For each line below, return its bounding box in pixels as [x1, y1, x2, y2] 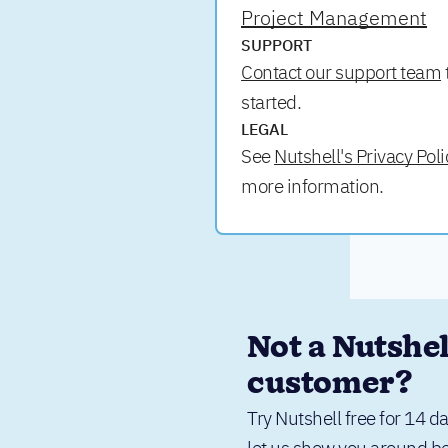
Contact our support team [241, 60, 442, 84]
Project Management [241, 4, 428, 31]
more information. [241, 174, 384, 198]
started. [241, 90, 302, 114]
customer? [247, 364, 414, 405]
